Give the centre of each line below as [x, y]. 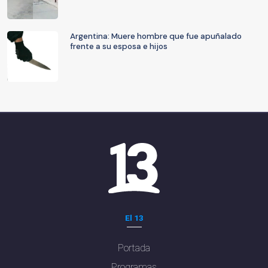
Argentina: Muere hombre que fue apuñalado [156, 36]
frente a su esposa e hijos [119, 46]
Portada [134, 248]
